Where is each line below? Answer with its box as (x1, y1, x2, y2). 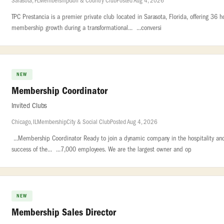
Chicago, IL (11, 118, 37, 125)
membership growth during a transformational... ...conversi (11, 23, 161, 32)
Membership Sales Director (11, 206, 116, 218)
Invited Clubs (11, 101, 47, 110)
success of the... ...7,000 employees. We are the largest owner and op (11, 145, 191, 153)
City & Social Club (66, 118, 110, 125)
